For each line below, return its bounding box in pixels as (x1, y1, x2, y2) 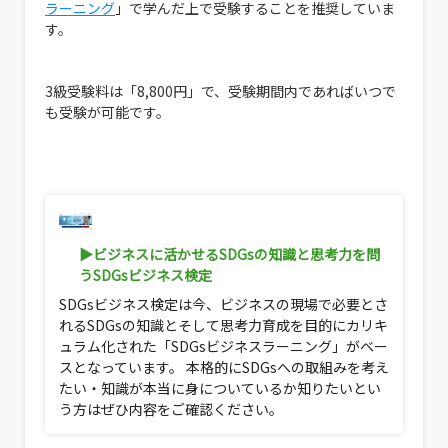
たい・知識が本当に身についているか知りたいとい (59, 378, 381, 399)
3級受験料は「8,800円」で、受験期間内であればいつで (45, 81, 396, 102)
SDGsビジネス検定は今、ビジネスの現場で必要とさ (59, 294, 388, 315)
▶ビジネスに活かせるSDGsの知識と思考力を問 (79, 244, 380, 265)
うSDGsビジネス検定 (79, 265, 212, 286)
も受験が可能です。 (45, 102, 170, 123)
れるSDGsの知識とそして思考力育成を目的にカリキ (59, 315, 388, 336)
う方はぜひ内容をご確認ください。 (59, 399, 283, 420)
